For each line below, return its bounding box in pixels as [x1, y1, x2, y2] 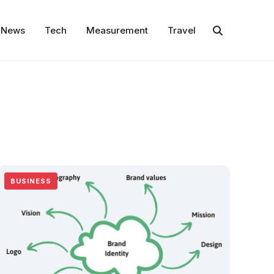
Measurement [86, 24, 148, 36]
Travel [167, 24, 196, 36]
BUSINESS [10, 177, 52, 185]
